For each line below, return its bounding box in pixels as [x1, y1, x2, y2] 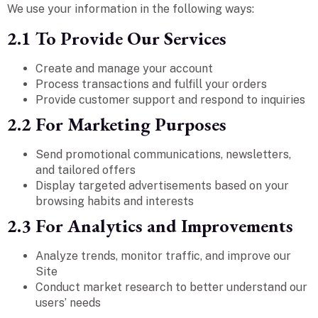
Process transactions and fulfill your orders [35, 77, 267, 91]
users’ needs [35, 295, 101, 309]
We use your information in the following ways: [7, 2, 254, 16]
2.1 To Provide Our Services [7, 26, 226, 50]
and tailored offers [35, 163, 136, 177]
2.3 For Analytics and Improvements [7, 213, 293, 238]
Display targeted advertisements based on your [35, 178, 289, 192]
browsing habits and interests [35, 194, 194, 208]
